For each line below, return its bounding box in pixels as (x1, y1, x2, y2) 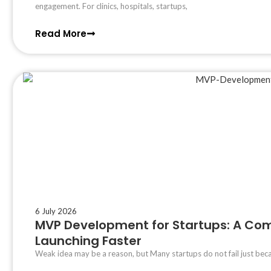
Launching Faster (35, 232, 142, 249)
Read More (35, 27, 87, 40)
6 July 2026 (35, 206, 77, 216)
